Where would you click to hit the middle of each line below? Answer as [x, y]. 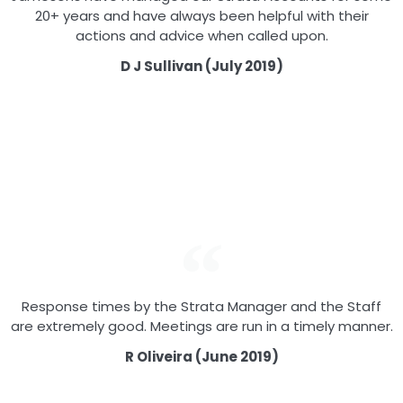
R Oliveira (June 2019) [201, 357]
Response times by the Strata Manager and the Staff [201, 307]
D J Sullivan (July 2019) [201, 67]
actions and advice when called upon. [201, 36]
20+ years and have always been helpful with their [201, 16]
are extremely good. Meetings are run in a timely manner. [201, 327]
